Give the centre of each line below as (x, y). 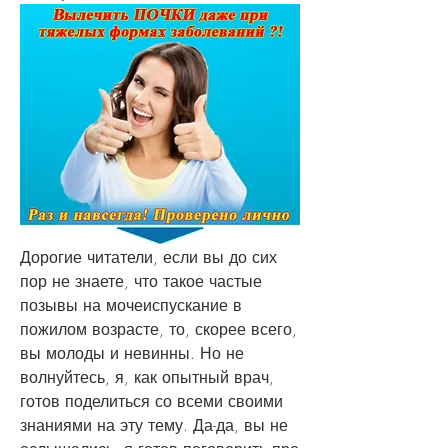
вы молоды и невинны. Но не (132, 352)
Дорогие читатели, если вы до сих (148, 256)
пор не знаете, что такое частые (141, 280)
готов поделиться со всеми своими (151, 400)
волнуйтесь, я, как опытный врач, (147, 376)
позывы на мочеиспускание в (131, 304)
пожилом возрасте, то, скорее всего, (158, 328)
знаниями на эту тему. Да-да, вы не (154, 424)
